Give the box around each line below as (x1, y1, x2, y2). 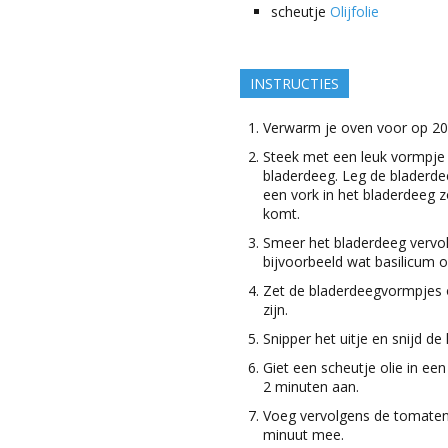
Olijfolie (330, 2, 380, 22)
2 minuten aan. (263, 377, 360, 397)
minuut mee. (263, 425, 345, 445)
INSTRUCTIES (250, 74, 340, 94)
